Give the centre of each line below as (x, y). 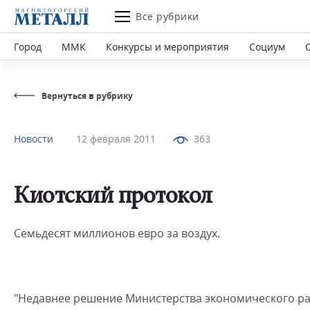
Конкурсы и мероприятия (167, 46)
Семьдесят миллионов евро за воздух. (117, 233)
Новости (34, 139)
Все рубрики (167, 16)
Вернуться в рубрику (87, 96)
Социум (267, 46)
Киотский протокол (113, 198)
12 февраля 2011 (116, 139)
